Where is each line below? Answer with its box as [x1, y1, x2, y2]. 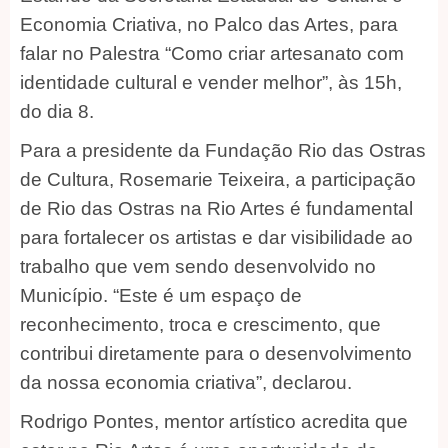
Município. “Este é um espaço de [20, 284, 302, 306]
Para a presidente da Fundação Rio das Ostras [20, 139, 426, 161]
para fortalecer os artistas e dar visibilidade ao [20, 226, 413, 248]
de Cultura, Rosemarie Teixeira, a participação [20, 168, 416, 190]
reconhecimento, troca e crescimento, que [20, 313, 381, 335]
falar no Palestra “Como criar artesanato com [20, 42, 404, 64]
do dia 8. [20, 100, 94, 122]
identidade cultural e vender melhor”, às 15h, [20, 71, 402, 93]
